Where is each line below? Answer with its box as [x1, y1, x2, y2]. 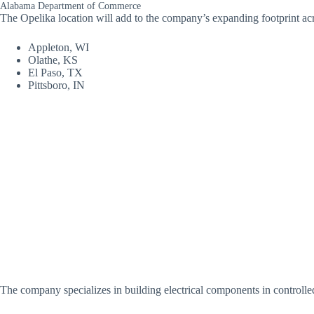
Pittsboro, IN [28, 78, 85, 91]
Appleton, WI [28, 41, 89, 53]
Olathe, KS [28, 53, 78, 66]
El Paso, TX [28, 66, 83, 78]
